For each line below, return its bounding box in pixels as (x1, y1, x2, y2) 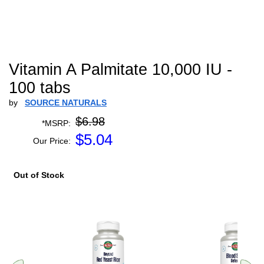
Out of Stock (14, 170, 64, 180)
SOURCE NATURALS (25, 98, 107, 107)
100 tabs (9, 79, 71, 97)
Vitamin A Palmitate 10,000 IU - (9, 61, 232, 78)
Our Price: (33, 136, 71, 146)
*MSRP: (42, 118, 71, 128)
